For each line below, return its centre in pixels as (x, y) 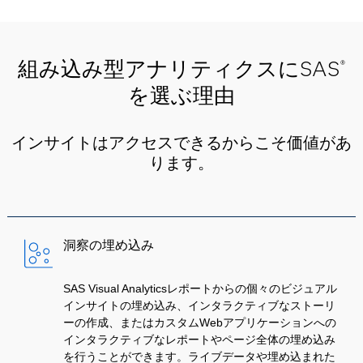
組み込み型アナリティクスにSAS (178, 69)
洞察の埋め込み (109, 245)
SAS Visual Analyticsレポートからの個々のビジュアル (201, 288)
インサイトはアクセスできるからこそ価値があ (181, 143)
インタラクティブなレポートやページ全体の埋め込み (200, 340)
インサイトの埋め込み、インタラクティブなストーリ (200, 305)
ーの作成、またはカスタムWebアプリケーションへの (200, 322)
